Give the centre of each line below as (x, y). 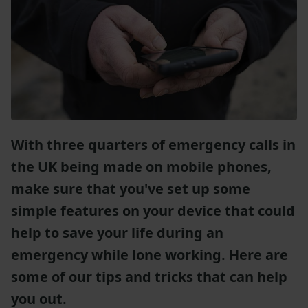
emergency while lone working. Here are (150, 255)
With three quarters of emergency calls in (153, 145)
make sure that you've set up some (131, 189)
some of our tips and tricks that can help (149, 277)
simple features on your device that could (153, 211)
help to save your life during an (117, 233)
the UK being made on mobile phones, (141, 167)
